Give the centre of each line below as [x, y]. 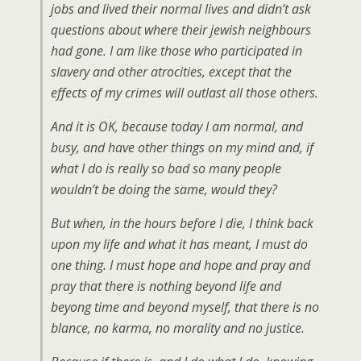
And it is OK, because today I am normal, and [177, 127]
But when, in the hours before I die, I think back [182, 223]
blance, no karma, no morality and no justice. [178, 328]
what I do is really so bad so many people [166, 168]
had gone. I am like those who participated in [176, 51]
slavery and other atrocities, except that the [171, 72]
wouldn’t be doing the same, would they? [164, 189]
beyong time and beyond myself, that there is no [185, 307]
